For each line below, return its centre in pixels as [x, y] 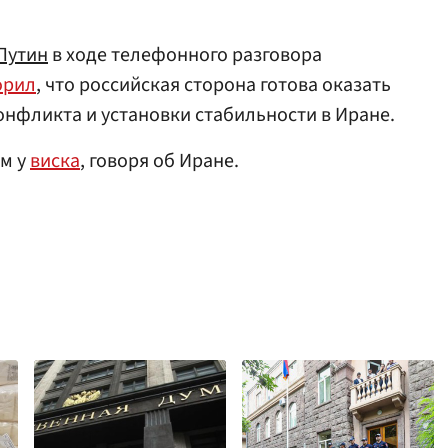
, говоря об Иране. [159, 161]
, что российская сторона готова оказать [213, 85]
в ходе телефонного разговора [185, 55]
